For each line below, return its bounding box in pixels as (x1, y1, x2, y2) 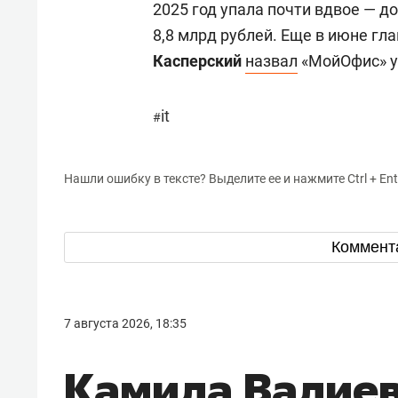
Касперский (153, 52, 242, 71)
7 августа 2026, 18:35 (64, 315, 187, 330)
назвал (245, 52, 298, 71)
